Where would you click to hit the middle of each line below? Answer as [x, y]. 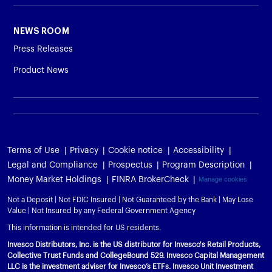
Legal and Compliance [53, 165]
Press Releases [43, 49]
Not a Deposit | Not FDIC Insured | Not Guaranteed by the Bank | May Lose [130, 199]
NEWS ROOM [41, 32]
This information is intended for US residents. [84, 227]
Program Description [204, 165]
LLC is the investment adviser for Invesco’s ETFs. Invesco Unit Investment [130, 266]
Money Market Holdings [54, 179]
